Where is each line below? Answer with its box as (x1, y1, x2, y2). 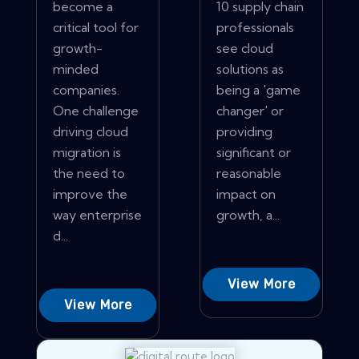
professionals (216, 19, 294, 36)
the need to (53, 165, 125, 182)
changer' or (216, 103, 284, 119)
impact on (216, 186, 276, 203)
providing (216, 123, 272, 140)
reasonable (216, 165, 281, 182)
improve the (53, 186, 127, 203)
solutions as (216, 61, 284, 78)
